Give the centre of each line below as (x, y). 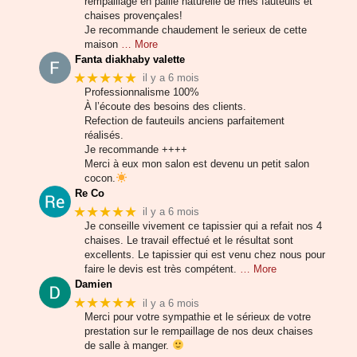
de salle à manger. (128, 346)
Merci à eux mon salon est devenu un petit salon (197, 163)
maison (101, 44)
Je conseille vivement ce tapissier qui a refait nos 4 (203, 226)
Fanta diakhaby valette (130, 59)
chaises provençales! (133, 15)
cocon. (100, 178)
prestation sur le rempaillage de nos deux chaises (199, 331)
